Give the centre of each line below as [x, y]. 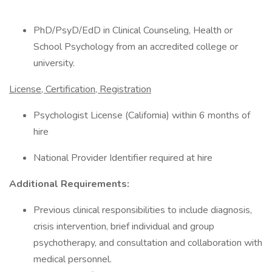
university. [54, 63]
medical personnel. [73, 259]
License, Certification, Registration [80, 89]
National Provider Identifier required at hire [123, 158]
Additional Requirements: [69, 184]
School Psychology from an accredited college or [136, 47]
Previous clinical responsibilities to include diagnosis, [143, 210]
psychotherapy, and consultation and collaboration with [148, 243]
